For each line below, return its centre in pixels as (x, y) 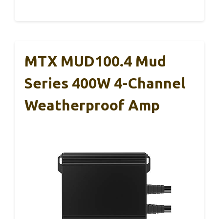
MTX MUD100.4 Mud (95, 61)
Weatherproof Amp (92, 105)
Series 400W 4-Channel (105, 83)
